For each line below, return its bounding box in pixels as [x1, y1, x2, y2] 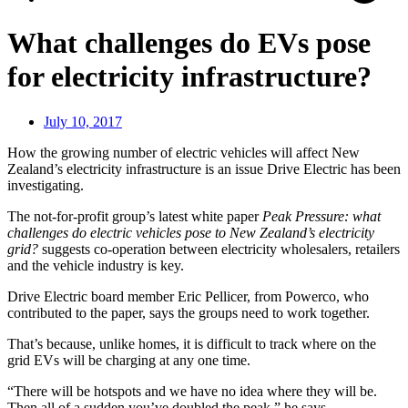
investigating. [7, 177, 84, 193]
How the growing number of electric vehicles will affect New [7, 144, 360, 160]
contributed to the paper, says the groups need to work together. [7, 304, 370, 321]
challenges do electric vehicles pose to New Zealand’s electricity [7, 224, 374, 240]
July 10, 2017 [44, 113, 122, 129]
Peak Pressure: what [262, 208, 381, 224]
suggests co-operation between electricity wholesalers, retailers [42, 240, 400, 257]
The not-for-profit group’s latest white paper [7, 208, 262, 224]
